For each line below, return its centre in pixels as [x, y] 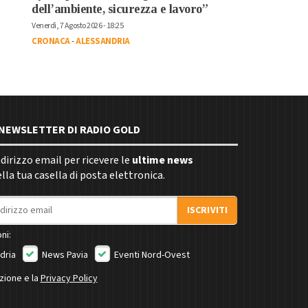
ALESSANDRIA [103, 41]
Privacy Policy [69, 278]
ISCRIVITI [207, 210]
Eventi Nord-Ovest [151, 255]
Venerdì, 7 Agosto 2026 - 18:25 [77, 25]
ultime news [162, 160]
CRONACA [51, 41]
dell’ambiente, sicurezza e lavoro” [120, 9]
